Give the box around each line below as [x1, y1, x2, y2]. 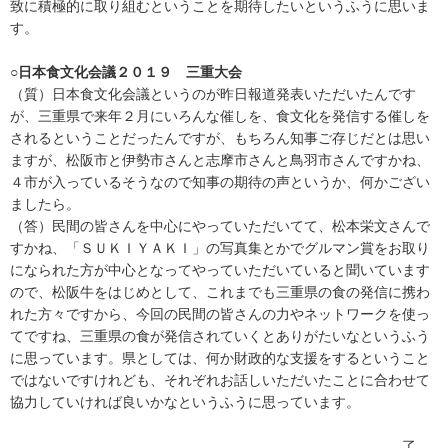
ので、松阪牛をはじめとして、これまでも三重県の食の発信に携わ [10, 283, 430, 300]
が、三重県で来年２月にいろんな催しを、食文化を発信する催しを [10, 107, 430, 124]
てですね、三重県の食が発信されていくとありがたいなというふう [10, 327, 430, 344]
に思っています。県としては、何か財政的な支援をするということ [10, 349, 430, 366]
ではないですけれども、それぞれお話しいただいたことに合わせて [10, 371, 430, 388]
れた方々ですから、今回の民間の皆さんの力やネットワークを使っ [10, 305, 430, 322]
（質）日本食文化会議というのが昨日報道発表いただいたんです [10, 85, 416, 102]
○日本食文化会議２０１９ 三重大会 [10, 63, 242, 80]
